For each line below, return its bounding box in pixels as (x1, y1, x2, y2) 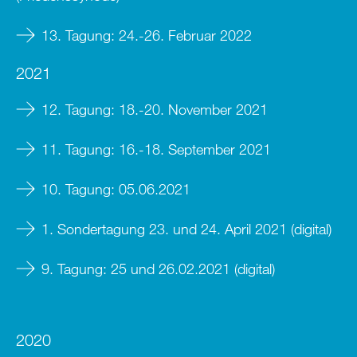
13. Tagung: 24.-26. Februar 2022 (41, 25, 252, 44)
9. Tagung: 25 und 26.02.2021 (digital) (41, 259, 275, 277)
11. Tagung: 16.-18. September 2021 (41, 139, 271, 158)
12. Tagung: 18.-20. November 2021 (41, 100, 268, 118)
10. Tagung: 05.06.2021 (41, 179, 190, 198)
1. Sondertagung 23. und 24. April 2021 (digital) (41, 219, 331, 237)
